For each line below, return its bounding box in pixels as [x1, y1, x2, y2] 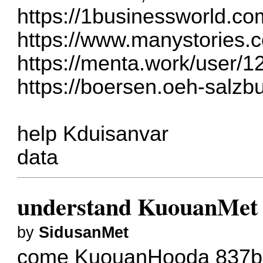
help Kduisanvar [17, 122, 169, 146]
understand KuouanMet [17, 188, 258, 224]
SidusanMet [39, 223, 129, 241]
